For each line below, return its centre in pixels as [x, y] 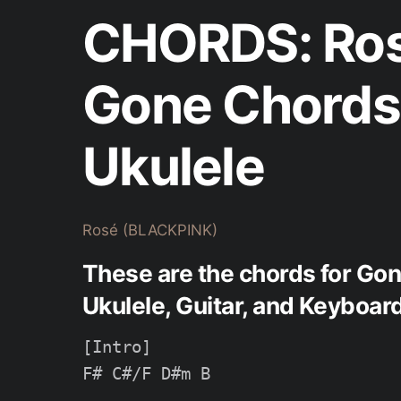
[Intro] [117, 347]
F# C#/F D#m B [146, 374]
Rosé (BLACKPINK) [150, 230]
